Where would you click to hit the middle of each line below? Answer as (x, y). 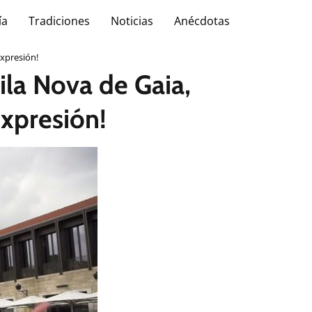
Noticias (132, 21)
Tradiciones (59, 21)
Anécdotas (202, 21)
